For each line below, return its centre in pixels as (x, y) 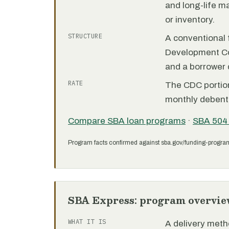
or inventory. (190, 20)
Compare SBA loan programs (127, 121)
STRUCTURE (85, 36)
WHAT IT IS (87, 222)
